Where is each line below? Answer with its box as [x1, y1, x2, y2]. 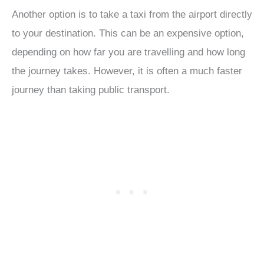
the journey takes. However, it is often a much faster [12, 65, 242, 77]
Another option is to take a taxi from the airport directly [12, 8, 252, 20]
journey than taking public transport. [12, 84, 170, 95]
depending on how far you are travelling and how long [12, 46, 245, 58]
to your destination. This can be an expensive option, [12, 27, 244, 39]
